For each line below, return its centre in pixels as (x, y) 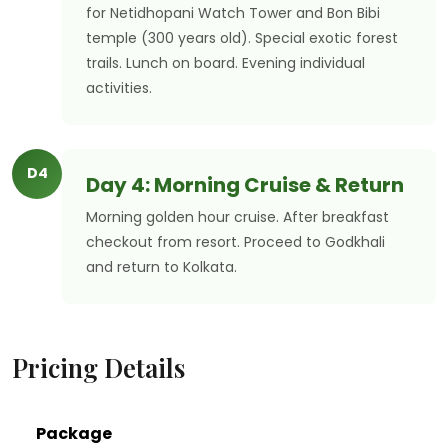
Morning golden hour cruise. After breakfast (237, 216)
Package (74, 433)
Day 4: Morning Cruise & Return (245, 184)
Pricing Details (98, 366)
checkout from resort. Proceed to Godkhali (235, 241)
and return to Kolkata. (161, 266)
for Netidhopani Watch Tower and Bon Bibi (233, 12)
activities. (119, 87)
